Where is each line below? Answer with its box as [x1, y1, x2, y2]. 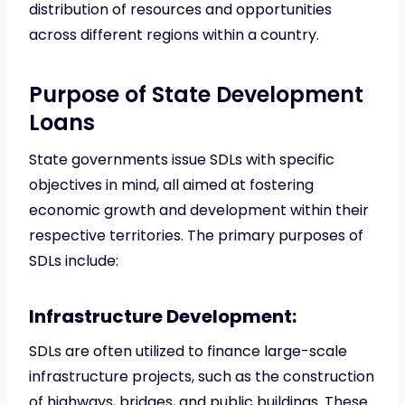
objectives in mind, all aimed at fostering [29, 174, 314, 195]
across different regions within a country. [29, 24, 319, 45]
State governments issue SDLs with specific [29, 148, 334, 170]
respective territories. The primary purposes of [29, 224, 363, 246]
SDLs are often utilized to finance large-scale [29, 340, 347, 362]
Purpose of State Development [29, 79, 363, 109]
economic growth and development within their [29, 199, 369, 221]
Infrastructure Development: [29, 303, 297, 329]
